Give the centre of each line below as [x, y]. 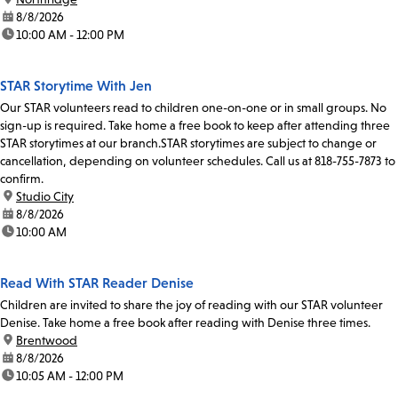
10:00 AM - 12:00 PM [70, 35]
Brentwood [47, 341]
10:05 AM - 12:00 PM [70, 376]
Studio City [45, 197]
